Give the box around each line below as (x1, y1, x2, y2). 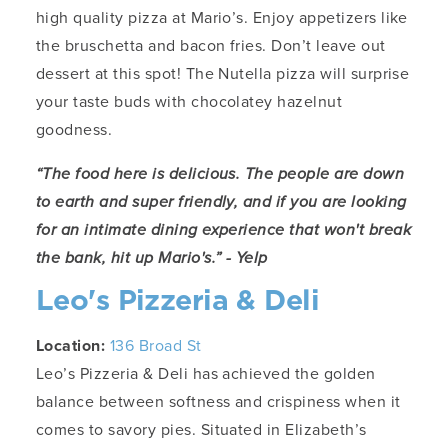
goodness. (36, 118, 113, 142)
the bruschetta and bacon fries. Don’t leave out (36, 34, 386, 58)
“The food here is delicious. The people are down (36, 162, 405, 186)
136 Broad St (109, 334, 202, 358)
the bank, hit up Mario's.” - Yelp (36, 246, 268, 270)
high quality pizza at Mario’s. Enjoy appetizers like (36, 6, 408, 30)
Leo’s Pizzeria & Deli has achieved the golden (36, 362, 376, 386)
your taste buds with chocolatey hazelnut (36, 90, 343, 114)
